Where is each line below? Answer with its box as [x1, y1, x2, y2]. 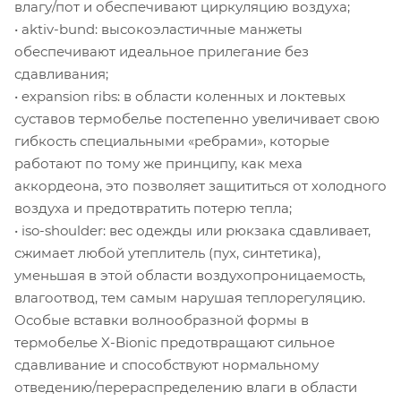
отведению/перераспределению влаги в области [14, 378, 357, 396]
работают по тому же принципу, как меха [14, 154, 303, 172]
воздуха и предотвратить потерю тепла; [14, 199, 292, 217]
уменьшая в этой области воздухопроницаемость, [14, 266, 365, 284]
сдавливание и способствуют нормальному [14, 355, 319, 373]
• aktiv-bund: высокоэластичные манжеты [14, 20, 303, 38]
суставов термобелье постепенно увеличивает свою [14, 109, 380, 127]
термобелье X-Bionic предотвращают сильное [14, 333, 335, 351]
